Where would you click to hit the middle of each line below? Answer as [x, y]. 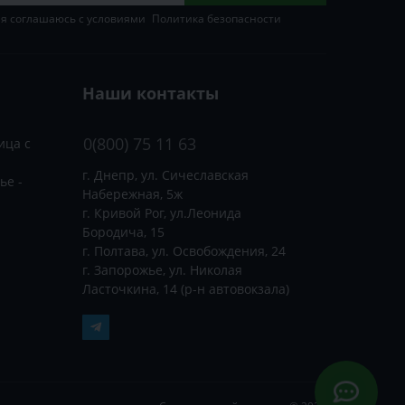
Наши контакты [151, 94]
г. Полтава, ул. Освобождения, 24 [184, 251]
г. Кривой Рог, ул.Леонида [162, 213]
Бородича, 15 [123, 232]
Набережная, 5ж [132, 194]
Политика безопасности [217, 19]
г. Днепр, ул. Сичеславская [165, 175]
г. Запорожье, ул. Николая [162, 270]
